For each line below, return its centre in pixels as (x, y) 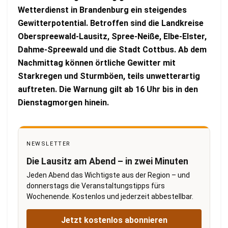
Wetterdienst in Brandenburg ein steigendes (102, 10)
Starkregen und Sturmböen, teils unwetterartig (109, 76)
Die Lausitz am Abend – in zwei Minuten (107, 162)
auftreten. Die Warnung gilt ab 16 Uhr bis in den (108, 90)
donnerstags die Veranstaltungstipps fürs (96, 186)
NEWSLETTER (49, 144)
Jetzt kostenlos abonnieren (114, 220)
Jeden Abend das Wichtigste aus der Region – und (108, 175)
